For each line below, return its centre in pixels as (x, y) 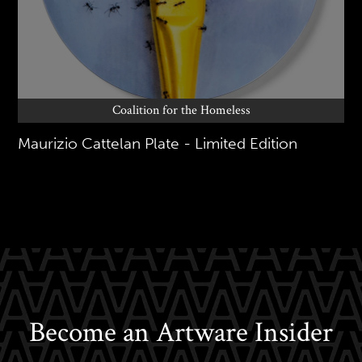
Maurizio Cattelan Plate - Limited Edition (158, 143)
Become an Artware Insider (181, 332)
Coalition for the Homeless (181, 110)
